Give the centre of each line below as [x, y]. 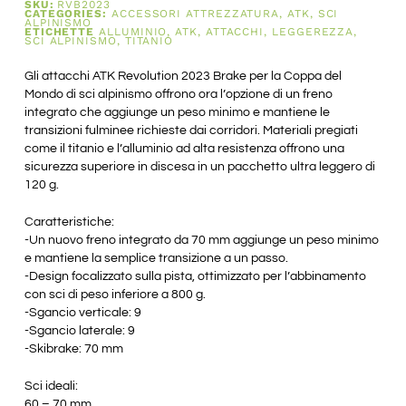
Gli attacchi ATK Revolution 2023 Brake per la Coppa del [183, 77]
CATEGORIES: [65, 14]
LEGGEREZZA [313, 32]
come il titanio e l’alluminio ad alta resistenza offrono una [184, 149]
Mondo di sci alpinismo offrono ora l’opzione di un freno [178, 95]
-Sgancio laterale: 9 [79, 331]
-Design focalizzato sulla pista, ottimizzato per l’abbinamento [195, 277]
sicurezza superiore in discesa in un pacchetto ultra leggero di [199, 167]
